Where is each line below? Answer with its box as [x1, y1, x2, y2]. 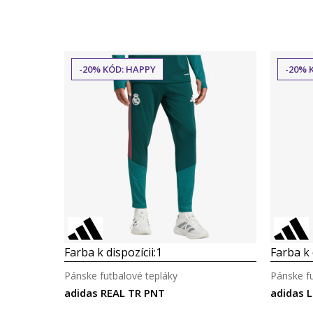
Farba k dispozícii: [64, 245, 156, 260]
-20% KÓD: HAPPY [79, 63, 156, 75]
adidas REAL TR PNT [64, 286, 165, 300]
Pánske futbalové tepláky [64, 269, 177, 282]
